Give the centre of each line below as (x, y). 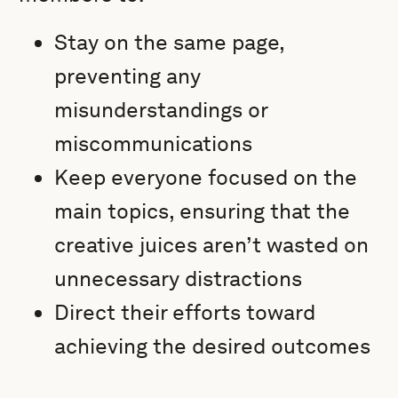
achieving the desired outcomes (213, 346)
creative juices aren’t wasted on (212, 245)
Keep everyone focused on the (206, 177)
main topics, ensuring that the (203, 211)
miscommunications (154, 143)
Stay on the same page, (170, 42)
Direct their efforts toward (185, 312)
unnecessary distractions (179, 279)
